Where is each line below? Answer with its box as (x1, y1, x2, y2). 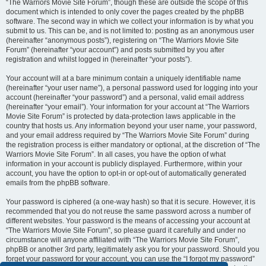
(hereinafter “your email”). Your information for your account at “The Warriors (6, 103, 249, 111)
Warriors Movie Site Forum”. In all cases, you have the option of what (6, 150, 226, 159)
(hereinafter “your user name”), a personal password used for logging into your (6, 84, 258, 92)
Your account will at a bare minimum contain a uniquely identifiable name (6, 74, 241, 83)
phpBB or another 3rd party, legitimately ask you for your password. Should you (6, 245, 259, 254)
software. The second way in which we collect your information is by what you (6, 17, 254, 26)
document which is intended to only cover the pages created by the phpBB (6, 8, 244, 16)
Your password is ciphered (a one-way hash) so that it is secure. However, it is (6, 198, 255, 206)
